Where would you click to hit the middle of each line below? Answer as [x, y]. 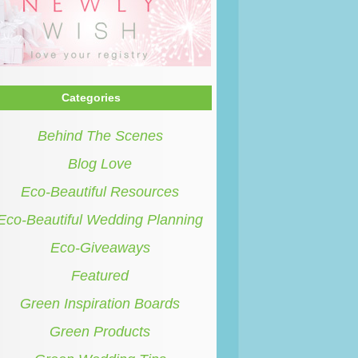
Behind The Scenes [100, 136]
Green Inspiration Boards [100, 304]
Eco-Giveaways [100, 248]
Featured [100, 276]
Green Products [100, 332]
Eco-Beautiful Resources [100, 192]
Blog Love [100, 164]
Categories [91, 97]
